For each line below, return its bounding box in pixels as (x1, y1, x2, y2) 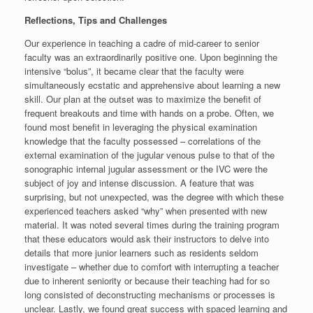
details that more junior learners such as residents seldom (24, 245, 259, 259)
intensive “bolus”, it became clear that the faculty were (24, 64, 244, 78)
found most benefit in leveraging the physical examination (24, 119, 257, 133)
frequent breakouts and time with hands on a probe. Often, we (24, 105, 274, 119)
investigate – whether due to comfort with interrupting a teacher (24, 259, 279, 273)
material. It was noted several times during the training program (24, 217, 279, 231)
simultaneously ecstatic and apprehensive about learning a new (24, 78, 280, 92)
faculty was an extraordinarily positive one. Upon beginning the (24, 50, 277, 64)
